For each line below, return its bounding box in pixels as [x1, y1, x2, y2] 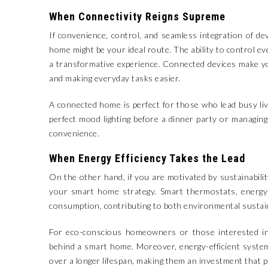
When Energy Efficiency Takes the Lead [49, 152, 245, 165]
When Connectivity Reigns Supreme [49, 10, 226, 23]
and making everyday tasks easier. [49, 73, 181, 83]
